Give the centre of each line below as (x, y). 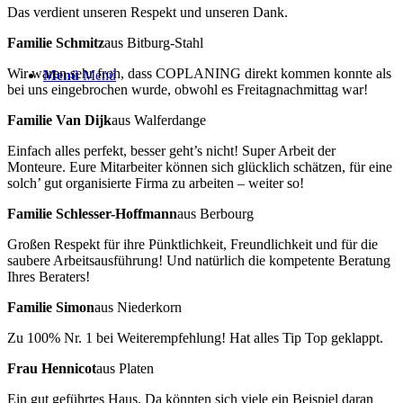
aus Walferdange (159, 120)
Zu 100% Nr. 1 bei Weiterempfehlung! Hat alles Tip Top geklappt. (195, 337)
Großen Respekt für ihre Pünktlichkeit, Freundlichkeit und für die (193, 244)
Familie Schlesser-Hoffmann (92, 213)
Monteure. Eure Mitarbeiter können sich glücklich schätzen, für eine (200, 166)
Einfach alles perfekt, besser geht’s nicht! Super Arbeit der (171, 150)
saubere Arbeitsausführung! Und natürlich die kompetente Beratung (199, 260)
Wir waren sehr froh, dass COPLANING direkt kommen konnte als (199, 73)
